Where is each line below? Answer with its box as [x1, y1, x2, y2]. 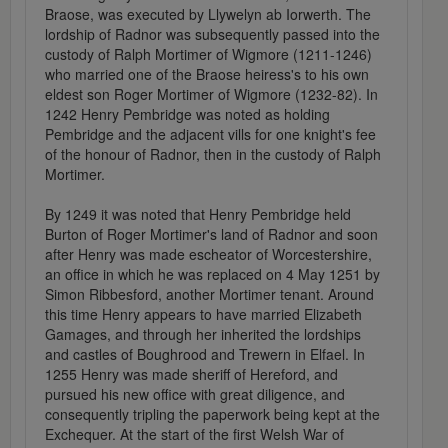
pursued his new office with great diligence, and [45, 384, 345, 405]
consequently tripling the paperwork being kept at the [45, 404, 380, 425]
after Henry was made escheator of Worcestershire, [45, 244, 372, 265]
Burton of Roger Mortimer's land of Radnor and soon [45, 224, 378, 245]
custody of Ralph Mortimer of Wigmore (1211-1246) [45, 44, 372, 65]
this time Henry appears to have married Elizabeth [45, 304, 362, 325]
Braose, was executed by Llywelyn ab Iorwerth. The [45, 4, 371, 25]
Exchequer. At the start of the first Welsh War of [45, 424, 344, 445]
